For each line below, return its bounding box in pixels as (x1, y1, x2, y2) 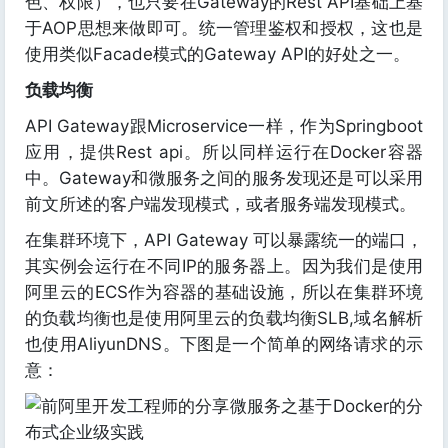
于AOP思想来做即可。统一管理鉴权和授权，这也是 (25, 18, 423, 38)
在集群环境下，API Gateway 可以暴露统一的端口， (25, 230, 423, 250)
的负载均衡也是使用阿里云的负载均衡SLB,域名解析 (25, 308, 423, 328)
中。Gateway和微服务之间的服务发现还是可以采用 (25, 168, 423, 188)
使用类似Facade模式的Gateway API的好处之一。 (25, 44, 410, 64)
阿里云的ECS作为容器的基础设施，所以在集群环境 (25, 282, 423, 302)
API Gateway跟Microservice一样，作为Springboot (25, 116, 423, 136)
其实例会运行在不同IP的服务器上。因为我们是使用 (25, 256, 423, 276)
